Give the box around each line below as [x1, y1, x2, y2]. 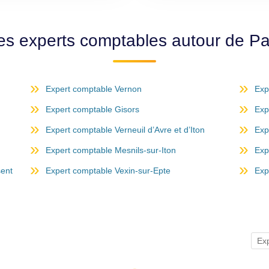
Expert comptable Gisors [46, 104, 139, 114]
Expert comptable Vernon [46, 84, 142, 94]
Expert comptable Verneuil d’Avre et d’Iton [46, 125, 205, 134]
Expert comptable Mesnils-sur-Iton [46, 145, 176, 155]
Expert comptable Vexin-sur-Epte [46, 166, 171, 175]
